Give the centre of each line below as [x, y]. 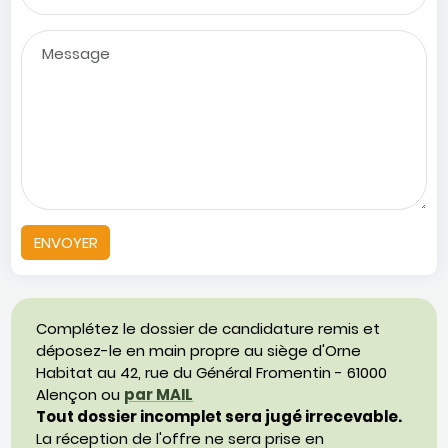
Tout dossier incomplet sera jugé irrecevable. [219, 416]
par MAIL [159, 394]
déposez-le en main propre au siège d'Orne [199, 350]
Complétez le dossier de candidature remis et [208, 328]
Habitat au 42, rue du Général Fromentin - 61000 [212, 372]
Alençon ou [80, 394]
